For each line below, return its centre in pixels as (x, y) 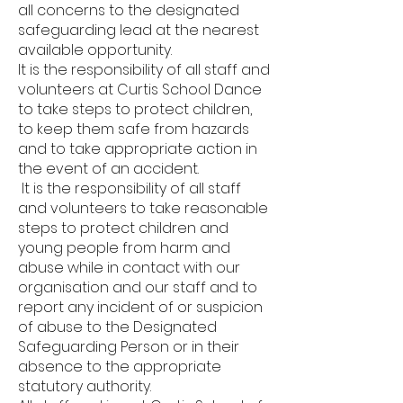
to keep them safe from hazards (134, 129)
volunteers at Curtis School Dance (140, 90)
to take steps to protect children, (135, 109)
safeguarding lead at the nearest (139, 30)
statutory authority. (85, 386)
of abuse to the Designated (117, 327)
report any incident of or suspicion (140, 307)
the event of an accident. (108, 169)
